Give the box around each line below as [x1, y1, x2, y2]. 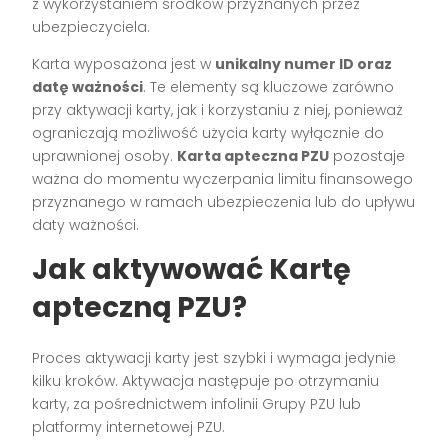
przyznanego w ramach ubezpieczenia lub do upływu [32, 192, 416, 213]
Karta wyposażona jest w [32, 54, 216, 75]
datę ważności [32, 77, 144, 98]
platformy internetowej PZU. [32, 417, 226, 438]
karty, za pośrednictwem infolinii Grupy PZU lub [32, 394, 362, 415]
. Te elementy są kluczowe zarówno [143, 77, 395, 98]
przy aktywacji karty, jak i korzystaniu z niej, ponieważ [32, 100, 404, 121]
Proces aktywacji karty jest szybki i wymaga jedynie [32, 348, 397, 369]
